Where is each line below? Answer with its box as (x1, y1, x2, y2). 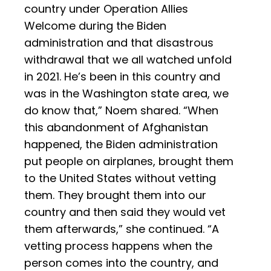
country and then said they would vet (24, 204, 226, 220)
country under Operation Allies (24, 1, 188, 17)
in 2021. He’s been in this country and (24, 69, 220, 85)
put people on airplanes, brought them (24, 154, 233, 169)
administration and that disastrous (24, 35, 214, 51)
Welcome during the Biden (24, 18, 166, 34)
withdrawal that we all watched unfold (24, 52, 232, 68)
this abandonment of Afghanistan (24, 120, 208, 135)
